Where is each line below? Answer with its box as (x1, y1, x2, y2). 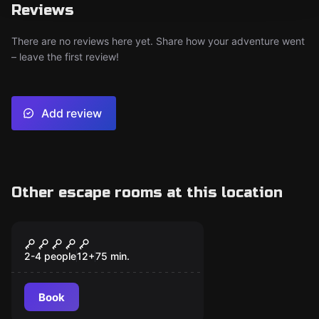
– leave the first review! (11, 51, 119, 63)
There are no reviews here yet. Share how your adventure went (11, 35, 305, 47)
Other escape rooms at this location (11, 184, 283, 202)
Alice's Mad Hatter (23, 232, 159, 250)
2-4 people (24, 250, 76, 262)
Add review (41, 106, 102, 120)
